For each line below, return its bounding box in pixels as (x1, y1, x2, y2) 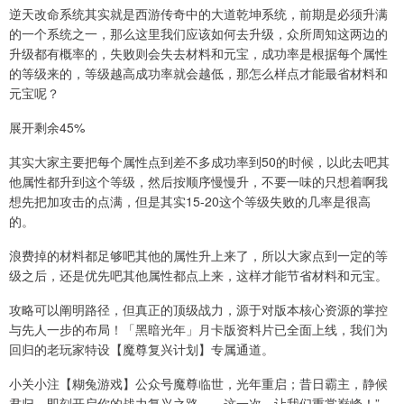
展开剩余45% (9, 118, 85, 137)
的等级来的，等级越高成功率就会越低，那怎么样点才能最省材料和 (9, 64, 388, 83)
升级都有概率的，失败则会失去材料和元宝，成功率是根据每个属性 (9, 44, 388, 63)
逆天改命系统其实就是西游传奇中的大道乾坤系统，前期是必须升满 (9, 5, 388, 23)
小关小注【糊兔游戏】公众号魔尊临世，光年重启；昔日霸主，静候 (9, 374, 388, 393)
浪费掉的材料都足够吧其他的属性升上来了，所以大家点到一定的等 (9, 246, 388, 265)
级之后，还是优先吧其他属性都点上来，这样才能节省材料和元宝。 (9, 266, 388, 285)
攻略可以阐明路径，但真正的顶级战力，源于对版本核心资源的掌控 (9, 300, 388, 319)
